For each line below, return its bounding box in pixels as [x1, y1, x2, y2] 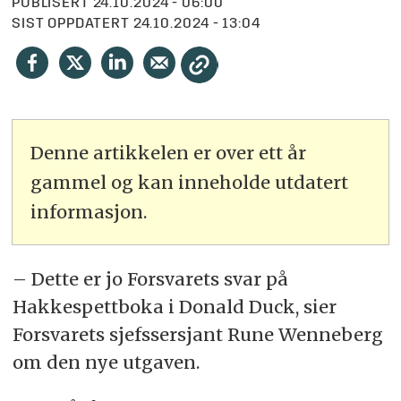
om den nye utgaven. [12, 351, 204, 374]
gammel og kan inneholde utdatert [30, 171, 349, 194]
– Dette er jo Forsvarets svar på [12, 268, 288, 291]
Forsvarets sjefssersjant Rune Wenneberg [12, 323, 383, 346]
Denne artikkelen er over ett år [30, 141, 307, 165]
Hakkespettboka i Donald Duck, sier [12, 295, 337, 319]
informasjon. [30, 200, 148, 224]
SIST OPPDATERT [12, 17, 130, 32]
